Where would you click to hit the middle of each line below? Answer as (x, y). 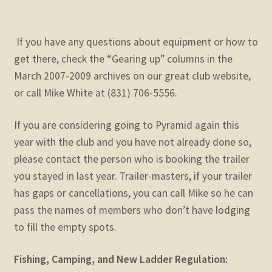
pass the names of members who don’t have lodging (132, 210)
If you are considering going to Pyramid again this (126, 125)
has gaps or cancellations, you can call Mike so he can (133, 193)
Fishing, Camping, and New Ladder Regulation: (121, 260)
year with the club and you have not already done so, (132, 142)
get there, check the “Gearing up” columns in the (123, 59)
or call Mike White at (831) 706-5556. (97, 93)
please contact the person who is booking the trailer (131, 159)
